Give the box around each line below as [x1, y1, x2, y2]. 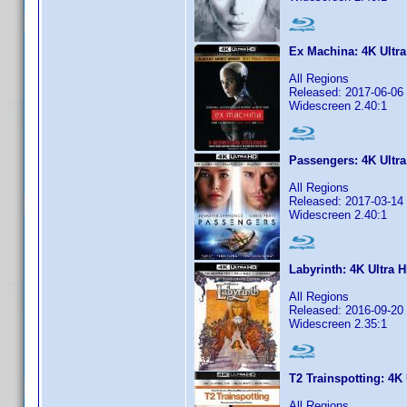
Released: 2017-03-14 [289, 194, 403, 208]
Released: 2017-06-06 [289, 85, 403, 99]
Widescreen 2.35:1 [289, 317, 387, 331]
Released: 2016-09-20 [289, 303, 403, 317]
